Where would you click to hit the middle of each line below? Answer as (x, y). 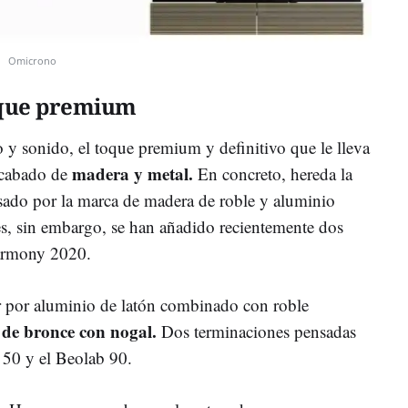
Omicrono (32, 60)
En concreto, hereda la (273, 173)
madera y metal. (133, 173)
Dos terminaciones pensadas (256, 331)
